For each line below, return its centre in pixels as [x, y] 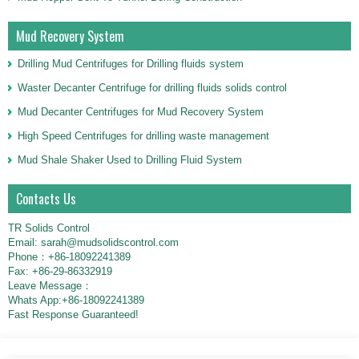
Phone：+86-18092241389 [69, 257]
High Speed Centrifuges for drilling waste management [143, 136]
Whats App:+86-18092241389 [76, 300]
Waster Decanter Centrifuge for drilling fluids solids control [152, 88]
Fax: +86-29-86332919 [60, 271]
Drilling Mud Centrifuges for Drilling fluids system [131, 64]
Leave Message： [50, 286]
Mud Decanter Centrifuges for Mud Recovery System [141, 112]
